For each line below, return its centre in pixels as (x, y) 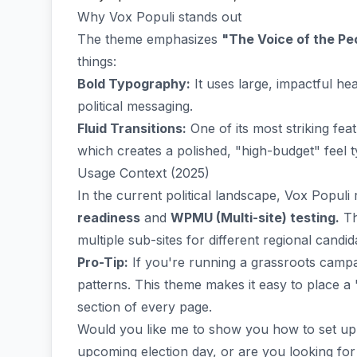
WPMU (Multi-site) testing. (255, 218)
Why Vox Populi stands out (159, 17)
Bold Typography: (134, 84)
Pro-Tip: (103, 262)
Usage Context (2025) (143, 173)
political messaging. (135, 106)
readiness (109, 218)
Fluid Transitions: (132, 128)
